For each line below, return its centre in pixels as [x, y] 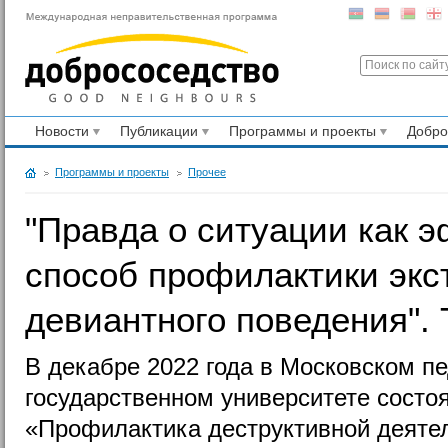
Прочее [207, 171]
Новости [64, 130]
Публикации [161, 130]
